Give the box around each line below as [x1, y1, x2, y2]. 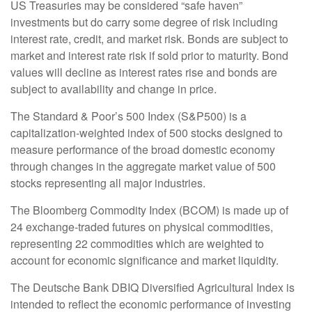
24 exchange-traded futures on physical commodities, [10, 218, 273, 235]
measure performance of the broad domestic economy [10, 141, 275, 157]
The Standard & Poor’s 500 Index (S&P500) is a [10, 107, 247, 124]
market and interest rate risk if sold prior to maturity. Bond [10, 47, 288, 63]
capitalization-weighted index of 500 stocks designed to [10, 124, 283, 141]
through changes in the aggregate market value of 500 [10, 157, 276, 174]
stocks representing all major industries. [10, 174, 208, 191]
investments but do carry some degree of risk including [10, 13, 278, 30]
